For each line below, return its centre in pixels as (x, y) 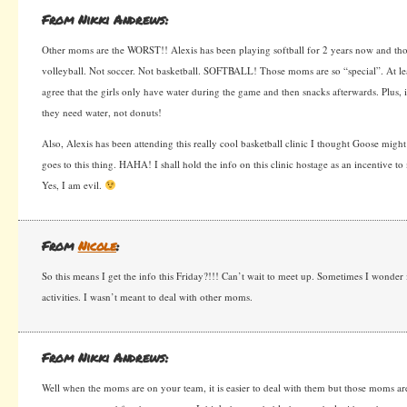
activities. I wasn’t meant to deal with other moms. (147, 297)
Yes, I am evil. (73, 185)
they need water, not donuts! (102, 112)
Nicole (97, 245)
